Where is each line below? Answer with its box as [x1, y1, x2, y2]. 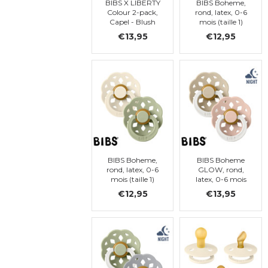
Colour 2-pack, [107, 8, 158, 17]
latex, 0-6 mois [195, 175, 246, 184]
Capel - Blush [109, 17, 156, 27]
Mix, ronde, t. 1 [108, 27, 157, 36]
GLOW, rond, [197, 165, 244, 175]
